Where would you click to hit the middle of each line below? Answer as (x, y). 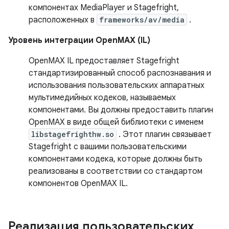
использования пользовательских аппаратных (117, 85)
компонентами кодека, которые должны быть (116, 159)
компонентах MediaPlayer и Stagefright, (104, 7)
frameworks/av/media (142, 19)
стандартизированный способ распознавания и (120, 73)
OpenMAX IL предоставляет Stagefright (104, 61)
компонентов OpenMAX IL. (78, 183)
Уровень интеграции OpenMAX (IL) (79, 40)
